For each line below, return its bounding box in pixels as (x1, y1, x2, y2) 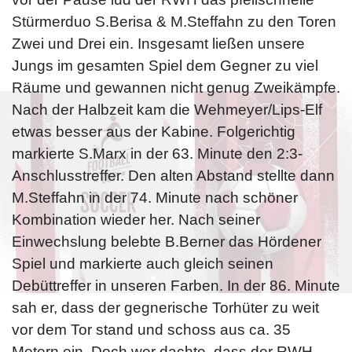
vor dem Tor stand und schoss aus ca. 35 (12, 321, 291, 338)
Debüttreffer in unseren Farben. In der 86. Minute (12, 277, 340, 294)
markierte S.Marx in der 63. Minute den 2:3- (12, 145, 302, 162)
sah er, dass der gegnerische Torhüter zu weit (12, 299, 319, 316)
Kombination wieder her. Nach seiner (12, 211, 260, 228)
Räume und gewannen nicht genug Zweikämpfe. (12, 79, 340, 96)
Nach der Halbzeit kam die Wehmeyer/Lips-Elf (12, 101, 322, 118)
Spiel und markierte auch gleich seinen (12, 255, 273, 272)
